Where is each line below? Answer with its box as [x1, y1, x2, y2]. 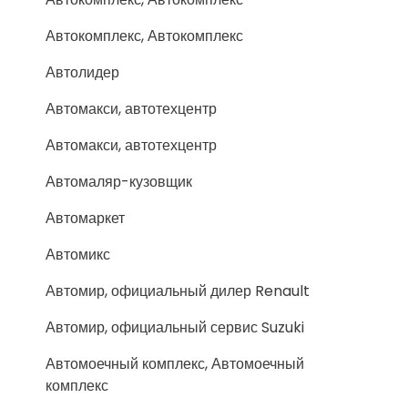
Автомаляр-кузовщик [46, 171, 192, 192]
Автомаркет [46, 208, 125, 229]
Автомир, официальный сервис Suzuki [46, 317, 304, 338]
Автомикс [46, 244, 110, 265]
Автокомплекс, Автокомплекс [46, 25, 243, 46]
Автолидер [46, 62, 119, 83]
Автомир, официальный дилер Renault [46, 280, 310, 301]
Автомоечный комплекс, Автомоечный [46, 353, 304, 374]
